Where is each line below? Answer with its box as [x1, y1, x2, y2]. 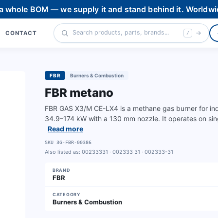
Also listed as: [45, 148, 80, 155]
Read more [48, 125, 83, 133]
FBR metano [45, 86, 113, 100]
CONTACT [5, 30, 37, 36]
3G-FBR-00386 [56, 140, 91, 145]
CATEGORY [53, 192, 81, 197]
